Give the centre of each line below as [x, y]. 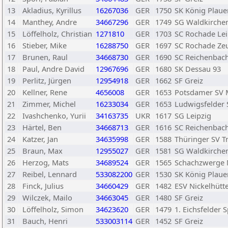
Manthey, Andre [50, 22]
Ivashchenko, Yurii [54, 116]
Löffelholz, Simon [53, 209]
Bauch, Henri [45, 221]
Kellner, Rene [45, 92]
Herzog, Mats [46, 162]
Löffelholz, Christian [57, 34]
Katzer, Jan [40, 139]
